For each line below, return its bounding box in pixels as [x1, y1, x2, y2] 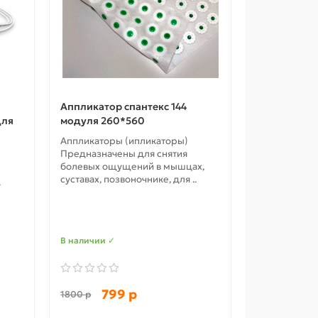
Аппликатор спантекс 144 [60, 100, 187, 114]
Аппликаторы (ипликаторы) [60, 135, 189, 148]
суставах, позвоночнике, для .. [60, 173, 197, 186]
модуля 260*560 [60, 114, 146, 128]
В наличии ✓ [60, 235, 116, 246]
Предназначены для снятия [60, 148, 188, 160]
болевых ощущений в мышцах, [60, 160, 205, 173]
